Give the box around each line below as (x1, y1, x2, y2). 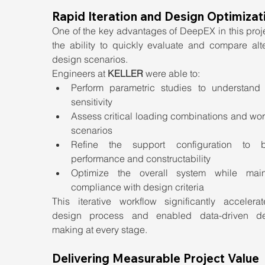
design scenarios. (52, 53, 128, 65)
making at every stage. (52, 224, 147, 235)
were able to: (143, 67, 200, 79)
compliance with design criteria (71, 181, 204, 193)
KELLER (108, 67, 143, 79)
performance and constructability (71, 153, 211, 164)
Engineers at (52, 67, 108, 79)
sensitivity (71, 96, 112, 108)
